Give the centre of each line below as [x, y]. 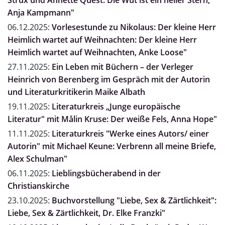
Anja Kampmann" [41, 13]
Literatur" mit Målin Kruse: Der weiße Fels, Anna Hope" [112, 119]
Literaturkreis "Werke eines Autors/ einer [130, 134]
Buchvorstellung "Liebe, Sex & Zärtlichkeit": [134, 201]
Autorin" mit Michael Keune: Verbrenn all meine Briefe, [112, 146]
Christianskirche [38, 186]
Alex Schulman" [37, 159]
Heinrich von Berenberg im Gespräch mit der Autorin [109, 80]
